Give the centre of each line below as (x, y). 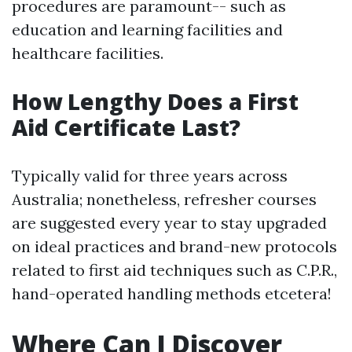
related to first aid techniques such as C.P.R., (174, 270)
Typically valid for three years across (150, 176)
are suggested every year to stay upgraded (169, 223)
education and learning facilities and (147, 30)
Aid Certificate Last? (126, 128)
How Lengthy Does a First (155, 102)
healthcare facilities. (88, 53)
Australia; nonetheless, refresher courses (164, 200)
